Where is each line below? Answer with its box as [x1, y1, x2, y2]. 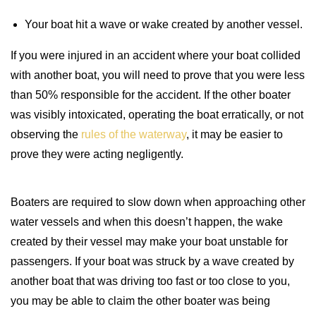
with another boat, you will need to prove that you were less [11, 69, 305, 81]
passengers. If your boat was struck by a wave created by [11, 255, 294, 267]
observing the [11, 128, 81, 140]
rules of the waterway [81, 128, 186, 140]
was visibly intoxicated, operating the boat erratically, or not [11, 109, 303, 121]
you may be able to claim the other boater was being [11, 295, 270, 307]
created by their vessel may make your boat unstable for [11, 236, 288, 248]
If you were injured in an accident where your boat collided [11, 49, 300, 61]
